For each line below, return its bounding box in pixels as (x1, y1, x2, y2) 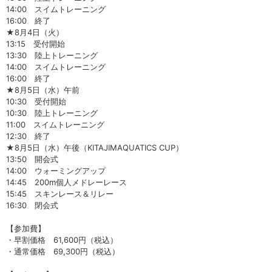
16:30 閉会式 (6, 200, 58, 211)
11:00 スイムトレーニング (6, 120, 104, 130)
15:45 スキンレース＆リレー (6, 189, 114, 199)
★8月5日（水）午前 (6, 85, 80, 95)
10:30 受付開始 (6, 97, 66, 107)
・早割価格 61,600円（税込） (6, 235, 118, 245)
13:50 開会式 (6, 154, 58, 165)
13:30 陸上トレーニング (6, 50, 98, 61)
